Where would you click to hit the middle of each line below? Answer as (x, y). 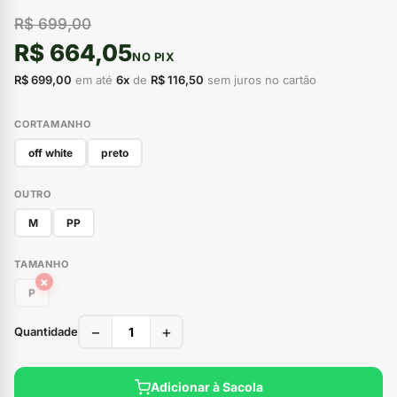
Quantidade (46, 331)
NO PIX (154, 56)
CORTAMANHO (53, 124)
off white (51, 152)
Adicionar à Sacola (206, 387)
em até (94, 79)
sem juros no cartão (260, 79)
